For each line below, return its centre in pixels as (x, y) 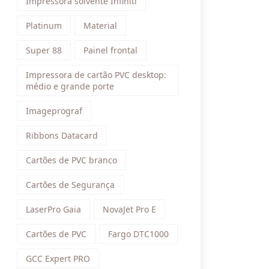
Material (100, 26)
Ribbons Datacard (62, 135)
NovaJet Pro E (129, 209)
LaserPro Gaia (53, 209)
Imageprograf (54, 111)
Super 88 (44, 50)
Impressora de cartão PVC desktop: (96, 75)
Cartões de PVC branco (71, 160)
